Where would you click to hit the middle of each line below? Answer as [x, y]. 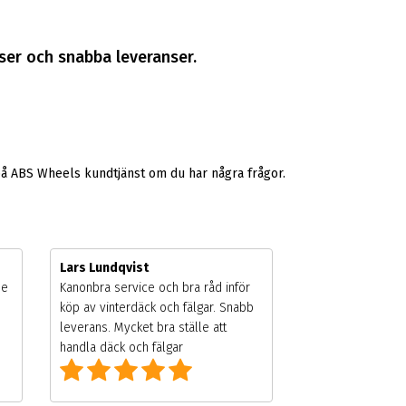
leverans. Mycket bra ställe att [143, 327]
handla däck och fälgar [121, 347]
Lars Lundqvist [104, 267]
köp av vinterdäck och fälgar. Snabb [156, 307]
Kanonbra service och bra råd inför [155, 287]
